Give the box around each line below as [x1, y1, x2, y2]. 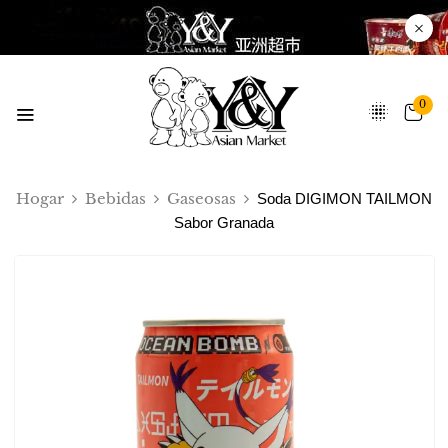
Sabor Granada [174, 214, 274, 232]
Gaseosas [167, 189, 236, 209]
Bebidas [85, 189, 146, 209]
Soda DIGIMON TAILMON [257, 190, 432, 208]
